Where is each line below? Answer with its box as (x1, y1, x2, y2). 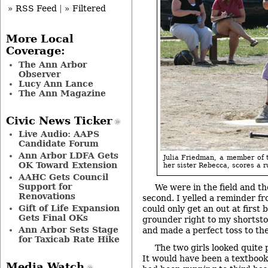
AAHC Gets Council (18, 172, 108, 182)
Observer (18, 69, 60, 79)
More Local (5, 33, 74, 45)
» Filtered (65, 4, 106, 14)
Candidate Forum (18, 139, 99, 149)
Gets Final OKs (18, 213, 88, 223)
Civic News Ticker (5, 114, 112, 127)
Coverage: (5, 45, 65, 57)
